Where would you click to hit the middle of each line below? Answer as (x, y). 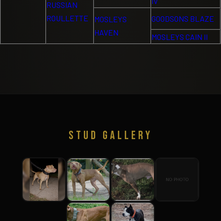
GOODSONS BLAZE (183, 19)
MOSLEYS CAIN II (180, 37)
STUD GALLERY (110, 136)
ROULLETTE (67, 18)
